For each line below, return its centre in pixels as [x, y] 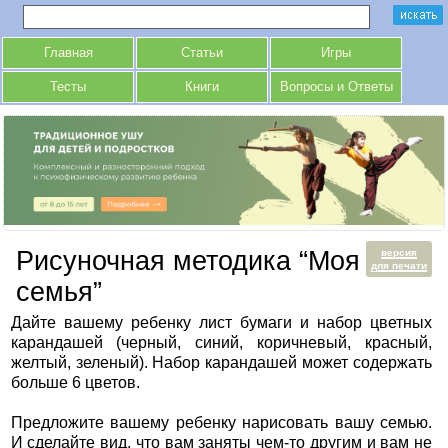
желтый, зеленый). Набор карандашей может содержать [221, 363]
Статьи [202, 53]
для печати [399, 266]
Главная [68, 53]
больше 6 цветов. [75, 383]
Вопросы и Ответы [336, 87]
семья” [58, 292]
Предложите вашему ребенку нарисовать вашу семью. [221, 423]
